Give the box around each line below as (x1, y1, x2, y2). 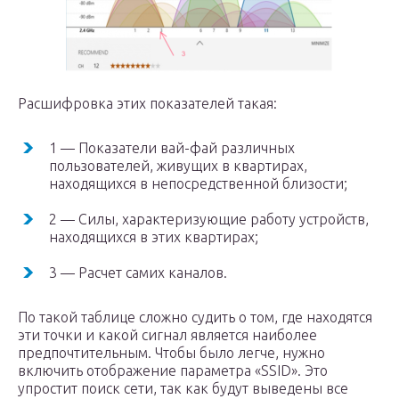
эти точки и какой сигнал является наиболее (18, 327, 317, 343)
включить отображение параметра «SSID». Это (18, 362, 328, 379)
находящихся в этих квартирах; (49, 229, 258, 245)
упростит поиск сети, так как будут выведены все (18, 380, 348, 396)
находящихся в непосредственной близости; (49, 175, 347, 191)
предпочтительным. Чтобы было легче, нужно (18, 345, 325, 361)
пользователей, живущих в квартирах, (49, 158, 307, 174)
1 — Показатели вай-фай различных (49, 140, 295, 156)
